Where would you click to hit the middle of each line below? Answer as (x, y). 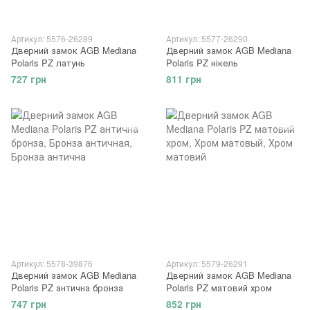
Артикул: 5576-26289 (52, 38)
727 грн (29, 79)
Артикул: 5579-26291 (207, 263)
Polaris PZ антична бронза (67, 287)
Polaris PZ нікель (202, 62)
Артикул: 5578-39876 (52, 263)
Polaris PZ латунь (48, 62)
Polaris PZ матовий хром (219, 287)
